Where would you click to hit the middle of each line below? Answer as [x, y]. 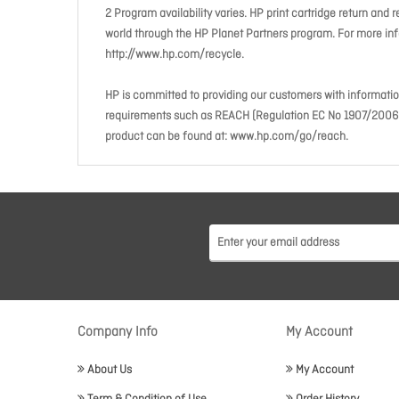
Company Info [118, 332]
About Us [110, 370]
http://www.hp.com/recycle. [175, 55]
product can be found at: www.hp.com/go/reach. [227, 137]
